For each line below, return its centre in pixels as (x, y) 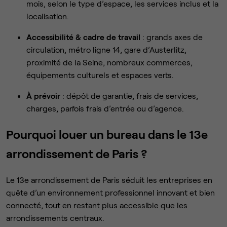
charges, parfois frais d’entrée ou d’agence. (105, 108)
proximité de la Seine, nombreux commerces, (109, 62)
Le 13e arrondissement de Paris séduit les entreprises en (109, 179)
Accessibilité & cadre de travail (84, 36)
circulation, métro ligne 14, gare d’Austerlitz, (106, 49)
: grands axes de (173, 36)
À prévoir (43, 95)
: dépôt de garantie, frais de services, (129, 95)
